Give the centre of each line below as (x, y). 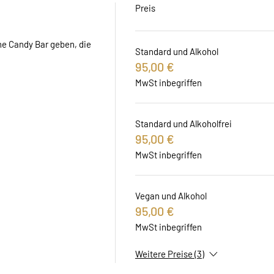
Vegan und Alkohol (171, 196)
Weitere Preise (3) (169, 254)
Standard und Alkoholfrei (183, 124)
